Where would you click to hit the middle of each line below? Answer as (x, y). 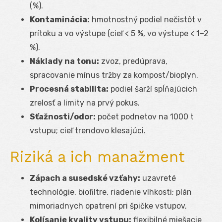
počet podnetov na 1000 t (145, 116)
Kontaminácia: (60, 19)
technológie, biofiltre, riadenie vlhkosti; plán (111, 192)
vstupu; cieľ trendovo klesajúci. (88, 130)
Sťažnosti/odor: (63, 116)
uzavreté (158, 178)
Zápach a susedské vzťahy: (85, 178)
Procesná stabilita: (69, 89)
